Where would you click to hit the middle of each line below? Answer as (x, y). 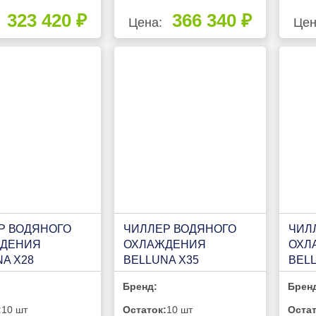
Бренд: (140, 286)
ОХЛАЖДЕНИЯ (164, 244)
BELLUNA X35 (161, 260)
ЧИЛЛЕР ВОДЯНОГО (180, 229)
